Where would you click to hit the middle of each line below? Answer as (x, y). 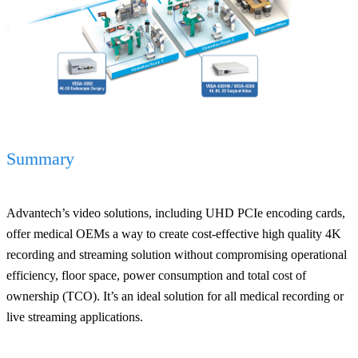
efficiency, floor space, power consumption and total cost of (156, 275)
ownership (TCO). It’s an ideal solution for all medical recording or (175, 296)
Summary (40, 158)
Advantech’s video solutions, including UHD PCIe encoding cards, (176, 213)
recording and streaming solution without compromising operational (177, 254)
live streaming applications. (75, 316)
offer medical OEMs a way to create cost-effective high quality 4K (174, 233)
